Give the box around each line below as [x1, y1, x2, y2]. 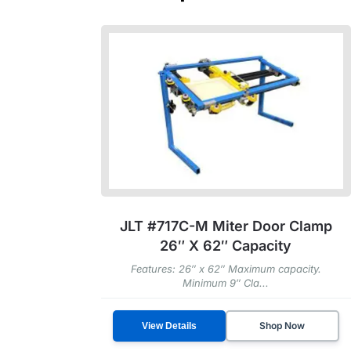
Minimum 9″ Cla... [183, 277, 270, 290]
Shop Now [259, 320, 306, 332]
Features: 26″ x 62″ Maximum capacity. [130, 262, 321, 276]
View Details [142, 320, 197, 332]
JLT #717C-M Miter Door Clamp [119, 218, 332, 235]
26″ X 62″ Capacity [160, 237, 292, 255]
